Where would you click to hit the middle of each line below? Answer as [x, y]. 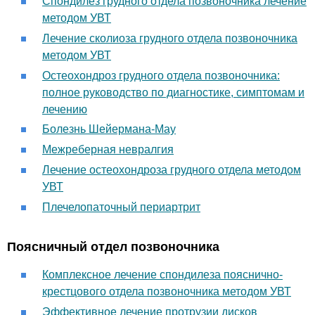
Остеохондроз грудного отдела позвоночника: [161, 75]
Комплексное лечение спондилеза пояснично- [162, 274]
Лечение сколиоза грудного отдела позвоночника [170, 38]
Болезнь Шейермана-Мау [109, 129]
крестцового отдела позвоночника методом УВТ [167, 291]
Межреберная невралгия [108, 150]
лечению [65, 109]
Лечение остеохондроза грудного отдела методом [172, 169]
